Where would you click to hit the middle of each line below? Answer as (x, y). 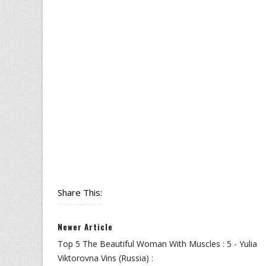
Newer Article (85, 227)
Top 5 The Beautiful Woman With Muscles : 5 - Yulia (157, 244)
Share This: (80, 192)
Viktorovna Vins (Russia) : (105, 258)
